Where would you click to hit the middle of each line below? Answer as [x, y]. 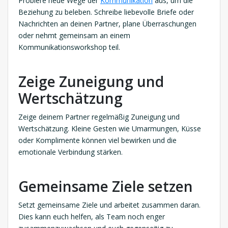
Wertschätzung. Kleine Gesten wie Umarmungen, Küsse [110, 128]
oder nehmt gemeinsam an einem [74, 35]
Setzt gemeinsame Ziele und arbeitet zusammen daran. [109, 205]
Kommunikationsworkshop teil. [69, 47]
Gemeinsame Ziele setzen [106, 186]
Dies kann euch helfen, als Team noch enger [92, 216]
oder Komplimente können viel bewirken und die [97, 140]
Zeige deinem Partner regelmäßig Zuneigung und [99, 117]
